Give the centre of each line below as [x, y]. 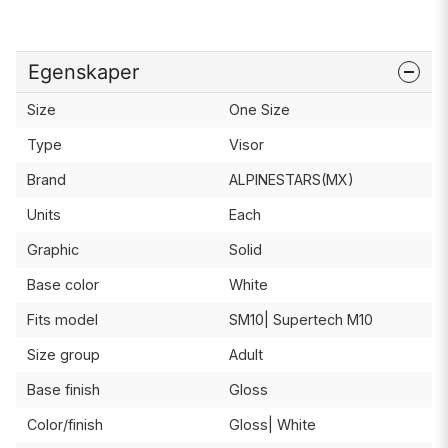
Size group [63, 354]
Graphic [52, 249]
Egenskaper [83, 71]
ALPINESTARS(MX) [291, 179]
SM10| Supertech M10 [300, 319]
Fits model [62, 319]
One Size [259, 109]
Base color [62, 284]
